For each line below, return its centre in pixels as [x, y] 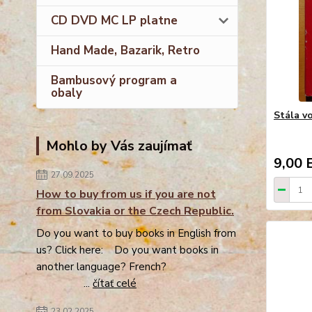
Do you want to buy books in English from [136, 233]
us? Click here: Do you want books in [127, 250]
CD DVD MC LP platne [114, 20]
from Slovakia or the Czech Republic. [135, 211]
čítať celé [115, 283]
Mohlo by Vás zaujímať [119, 146]
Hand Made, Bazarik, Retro [125, 50]
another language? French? [135, 266]
